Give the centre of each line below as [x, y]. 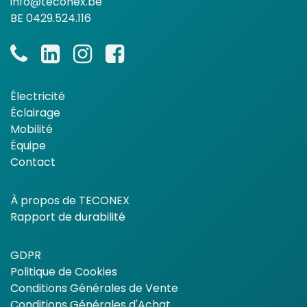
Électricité [38, 96]
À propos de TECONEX [70, 200]
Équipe [28, 145]
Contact [33, 162]
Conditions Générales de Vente [94, 288]
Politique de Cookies [64, 271]
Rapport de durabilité [68, 217]
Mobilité [32, 129]
